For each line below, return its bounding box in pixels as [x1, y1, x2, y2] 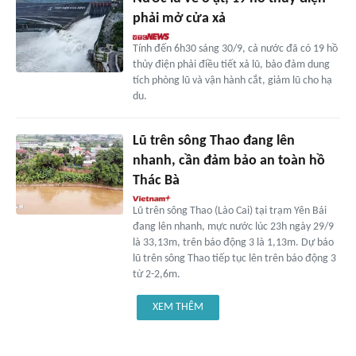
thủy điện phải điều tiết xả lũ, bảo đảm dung [132, 59, 330, 72]
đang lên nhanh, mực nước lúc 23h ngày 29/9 [132, 221, 334, 234]
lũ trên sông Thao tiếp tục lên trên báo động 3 [132, 253, 336, 265]
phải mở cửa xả [132, 11, 226, 27]
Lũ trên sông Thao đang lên [132, 133, 295, 149]
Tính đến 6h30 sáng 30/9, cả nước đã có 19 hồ [132, 43, 338, 56]
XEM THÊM [153, 301, 203, 314]
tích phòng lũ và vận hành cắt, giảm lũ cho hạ [132, 75, 332, 87]
